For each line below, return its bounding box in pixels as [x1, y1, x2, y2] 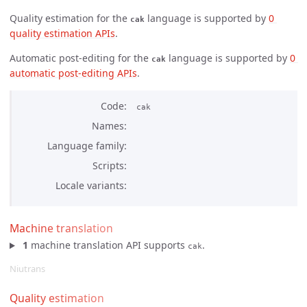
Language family [47, 138, 124, 152]
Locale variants [56, 178, 124, 192]
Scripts [93, 158, 124, 172]
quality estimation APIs [10, 26, 115, 40]
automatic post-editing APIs [10, 66, 137, 79]
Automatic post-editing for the [10, 51, 151, 64]
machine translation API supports [27, 238, 188, 252]
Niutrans [10, 262, 45, 275]
